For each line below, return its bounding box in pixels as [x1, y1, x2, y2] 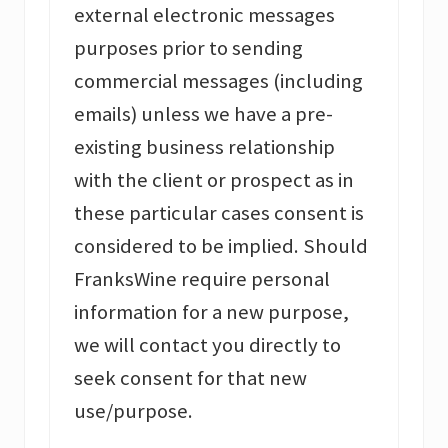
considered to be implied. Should [74, 233, 368, 260]
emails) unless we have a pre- [74, 101, 333, 128]
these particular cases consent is [74, 200, 364, 227]
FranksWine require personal [74, 266, 330, 293]
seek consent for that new [74, 365, 307, 392]
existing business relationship [74, 134, 335, 161]
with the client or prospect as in [74, 167, 354, 194]
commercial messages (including [74, 68, 363, 95]
